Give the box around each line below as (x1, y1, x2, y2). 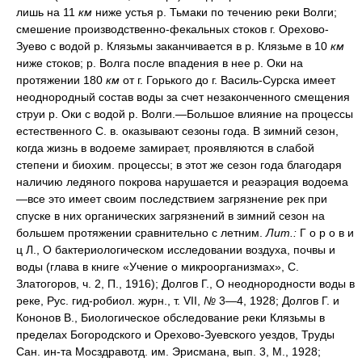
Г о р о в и (300, 226, 354, 240)
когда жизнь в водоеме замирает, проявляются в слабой (16, 141, 314, 155)
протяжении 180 (16, 74, 106, 87)
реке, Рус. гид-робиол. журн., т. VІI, (16, 294, 204, 308)
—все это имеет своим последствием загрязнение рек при (16, 192, 327, 206)
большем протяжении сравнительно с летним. (16, 226, 266, 240)
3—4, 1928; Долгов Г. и (219, 294, 339, 308)
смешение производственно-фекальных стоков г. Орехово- (16, 23, 329, 36)
